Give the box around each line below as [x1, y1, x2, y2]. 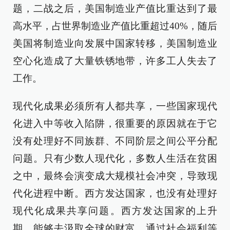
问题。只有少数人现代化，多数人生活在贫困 [13, 153, 217, 164]
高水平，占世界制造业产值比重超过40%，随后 [13, 21, 217, 31]
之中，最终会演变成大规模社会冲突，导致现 [13, 170, 217, 181]
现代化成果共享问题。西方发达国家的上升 [13, 205, 217, 216]
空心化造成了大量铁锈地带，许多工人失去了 [13, 55, 217, 66]
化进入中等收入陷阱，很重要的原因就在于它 [13, 118, 217, 129]
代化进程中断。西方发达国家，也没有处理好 [13, 188, 217, 199]
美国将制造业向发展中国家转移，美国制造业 [13, 38, 217, 49]
